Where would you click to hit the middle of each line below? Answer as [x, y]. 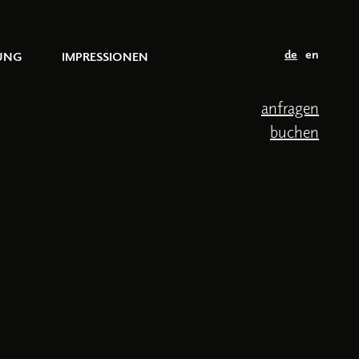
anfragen [290, 108]
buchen [294, 132]
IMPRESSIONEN [105, 56]
